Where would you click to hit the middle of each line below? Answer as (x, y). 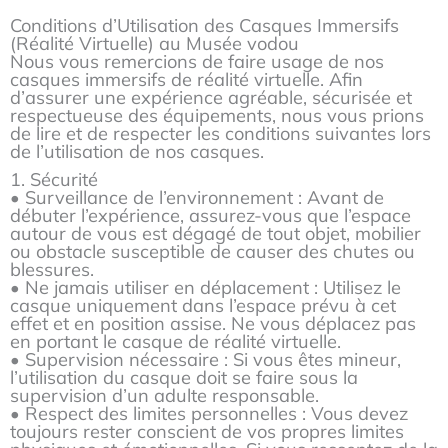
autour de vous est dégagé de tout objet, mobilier (215, 233)
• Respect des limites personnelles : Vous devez (209, 413)
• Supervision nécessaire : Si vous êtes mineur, (205, 359)
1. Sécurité (54, 179)
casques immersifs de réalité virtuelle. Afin (186, 79)
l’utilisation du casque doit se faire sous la (184, 377)
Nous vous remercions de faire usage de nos (197, 61)
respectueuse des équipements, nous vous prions (217, 115)
